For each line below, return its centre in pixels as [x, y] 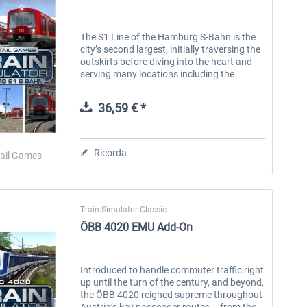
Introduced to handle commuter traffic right [172, 270]
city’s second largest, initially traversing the [171, 49]
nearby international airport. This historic [167, 86]
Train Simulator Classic [124, 209]
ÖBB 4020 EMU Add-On [137, 227]
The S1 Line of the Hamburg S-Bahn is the [168, 37]
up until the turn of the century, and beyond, [172, 282]
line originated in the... [127, 98]
